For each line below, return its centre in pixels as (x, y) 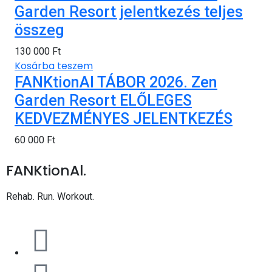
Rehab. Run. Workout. (50, 196)
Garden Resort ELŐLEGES (103, 100)
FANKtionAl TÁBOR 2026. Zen (116, 82)
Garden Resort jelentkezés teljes (129, 12)
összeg (39, 30)
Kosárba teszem (54, 66)
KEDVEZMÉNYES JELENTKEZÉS (124, 118)
